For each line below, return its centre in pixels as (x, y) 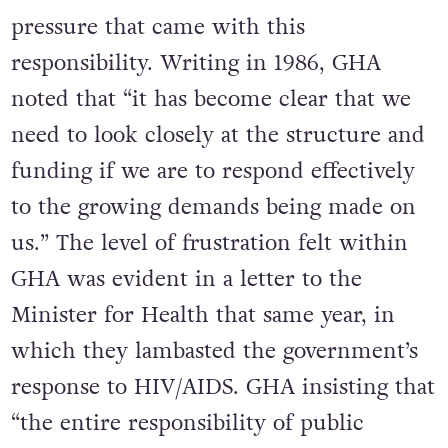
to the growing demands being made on (213, 207)
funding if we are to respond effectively (212, 171)
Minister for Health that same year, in (202, 315)
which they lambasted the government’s (214, 351)
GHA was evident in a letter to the (186, 279)
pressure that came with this (157, 27)
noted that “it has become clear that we (210, 99)
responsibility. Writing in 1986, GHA (195, 63)
